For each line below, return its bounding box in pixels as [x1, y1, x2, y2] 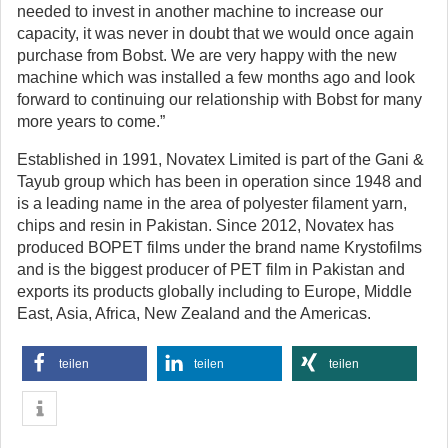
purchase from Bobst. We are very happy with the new [17, 47, 397, 64]
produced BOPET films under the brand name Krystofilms [17, 239, 422, 256]
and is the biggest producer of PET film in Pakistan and [17, 261, 405, 278]
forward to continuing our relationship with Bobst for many [17, 91, 422, 108]
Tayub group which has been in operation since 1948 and [17, 173, 422, 190]
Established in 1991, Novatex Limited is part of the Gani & [17, 151, 424, 168]
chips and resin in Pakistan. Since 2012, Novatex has [17, 217, 394, 234]
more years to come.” [17, 113, 165, 130]
